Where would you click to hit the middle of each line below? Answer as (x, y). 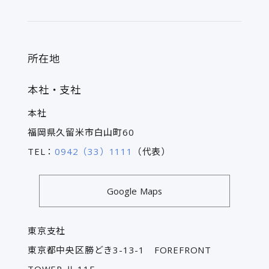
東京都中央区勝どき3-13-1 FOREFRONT (119, 249)
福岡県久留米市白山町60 (81, 132)
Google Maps (134, 191)
